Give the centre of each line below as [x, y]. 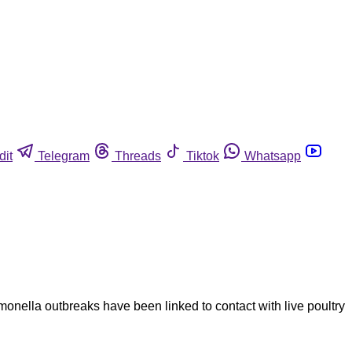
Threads [138, 156]
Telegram [64, 156]
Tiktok [203, 156]
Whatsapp [273, 156]
